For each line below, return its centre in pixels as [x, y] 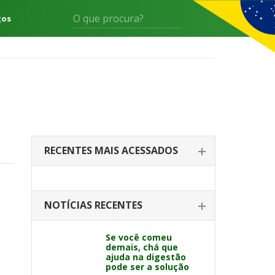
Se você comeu [139, 237]
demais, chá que [142, 247]
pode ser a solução [147, 267]
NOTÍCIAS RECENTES [93, 205]
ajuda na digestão [146, 257]
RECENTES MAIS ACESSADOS [111, 150]
